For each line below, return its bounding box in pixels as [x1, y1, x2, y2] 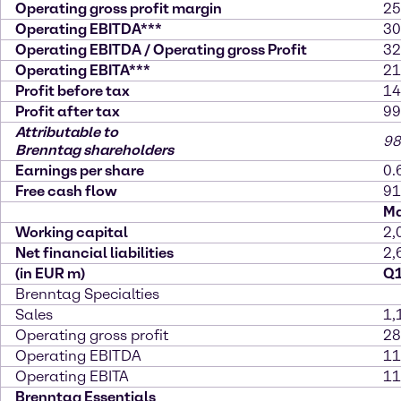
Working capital [15, 224, 128, 242]
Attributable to [15, 124, 118, 141]
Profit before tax [15, 82, 130, 100]
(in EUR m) [15, 265, 85, 283]
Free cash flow [15, 183, 117, 200]
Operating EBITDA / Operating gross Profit [15, 41, 307, 59]
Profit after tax [15, 103, 120, 121]
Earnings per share [15, 162, 144, 180]
